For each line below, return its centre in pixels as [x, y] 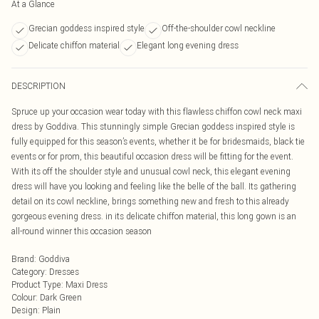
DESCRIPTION [38, 86]
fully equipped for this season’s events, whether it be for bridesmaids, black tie [158, 141]
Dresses [64, 272]
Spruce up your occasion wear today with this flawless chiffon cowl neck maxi [157, 111]
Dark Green [61, 297]
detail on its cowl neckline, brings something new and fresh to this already [150, 201]
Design [25, 310]
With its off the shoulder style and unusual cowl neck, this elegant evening [151, 171]
